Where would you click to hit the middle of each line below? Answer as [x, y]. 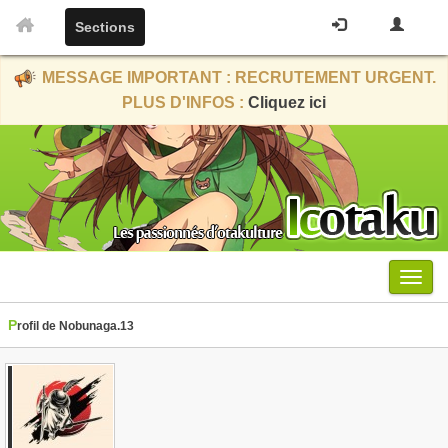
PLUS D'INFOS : [185, 102]
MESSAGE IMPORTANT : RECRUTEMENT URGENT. [237, 78]
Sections [105, 27]
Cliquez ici [287, 102]
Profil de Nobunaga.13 [75, 326]
